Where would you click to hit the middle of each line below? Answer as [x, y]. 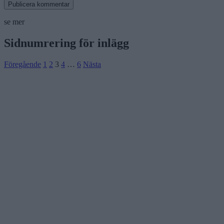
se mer [14, 21]
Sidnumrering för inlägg [66, 43]
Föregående [22, 64]
